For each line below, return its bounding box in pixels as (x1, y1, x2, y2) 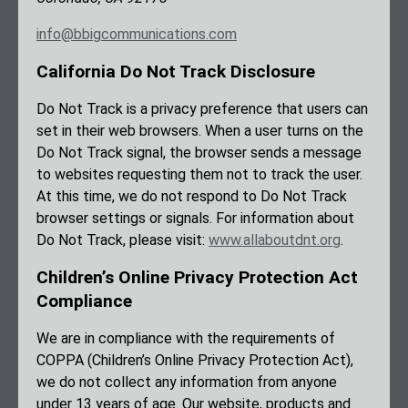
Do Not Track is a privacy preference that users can (36, 100, 368, 118)
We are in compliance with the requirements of (36, 330, 335, 348)
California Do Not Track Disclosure (36, 61, 315, 83)
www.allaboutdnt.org (209, 231, 341, 250)
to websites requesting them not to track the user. (36, 166, 362, 184)
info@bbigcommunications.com (36, 25, 237, 44)
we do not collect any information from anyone (36, 373, 337, 392)
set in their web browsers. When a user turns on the (36, 122, 363, 140)
